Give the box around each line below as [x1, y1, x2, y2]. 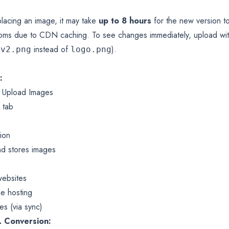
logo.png [71, 44, 111, 54]
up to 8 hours [99, 14, 151, 27]
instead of [31, 43, 71, 55]
